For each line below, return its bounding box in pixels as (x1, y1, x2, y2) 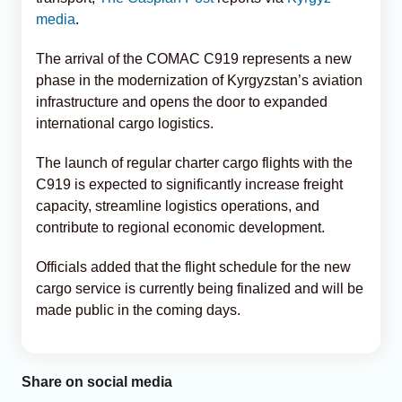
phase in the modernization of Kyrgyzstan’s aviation (36, 72, 363, 88)
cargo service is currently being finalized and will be (36, 280, 363, 296)
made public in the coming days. (36, 301, 240, 318)
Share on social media (22, 373, 172, 389)
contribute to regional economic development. (36, 219, 325, 235)
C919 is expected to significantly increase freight (36, 176, 343, 192)
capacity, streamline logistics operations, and (36, 197, 319, 214)
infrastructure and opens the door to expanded (36, 93, 328, 109)
